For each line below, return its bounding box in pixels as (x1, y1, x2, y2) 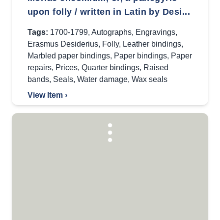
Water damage (77, 75, 128, 83)
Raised (143, 63, 168, 72)
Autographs (91, 28, 132, 36)
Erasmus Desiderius (27, 40, 98, 48)
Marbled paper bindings (27, 52, 110, 60)
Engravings (136, 28, 175, 36)
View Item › (27, 91, 67, 99)
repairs (27, 63, 52, 72)
